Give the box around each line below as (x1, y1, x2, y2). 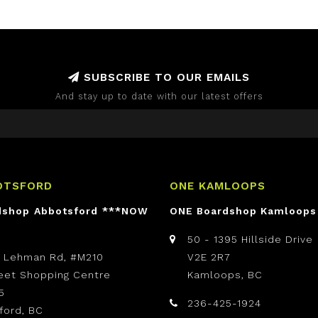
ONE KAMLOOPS (170, 180, 265, 193)
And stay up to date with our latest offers (55, 91, 263, 102)
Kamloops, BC (187, 269, 263, 281)
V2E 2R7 (187, 251, 231, 263)
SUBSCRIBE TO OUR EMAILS (79, 71, 250, 84)
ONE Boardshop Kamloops (170, 205, 317, 217)
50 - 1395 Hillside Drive (187, 234, 313, 246)
